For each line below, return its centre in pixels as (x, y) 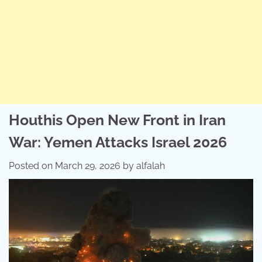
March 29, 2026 (88, 166)
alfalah (151, 166)
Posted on (32, 166)
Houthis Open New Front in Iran (117, 120)
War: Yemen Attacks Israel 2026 (118, 142)
